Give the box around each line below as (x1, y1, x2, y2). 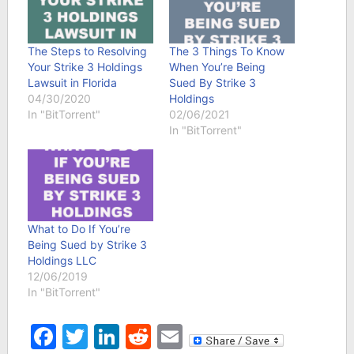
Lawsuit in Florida (27, 75, 117, 89)
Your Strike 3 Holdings (27, 59, 142, 73)
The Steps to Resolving (27, 43, 147, 58)
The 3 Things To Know (168, 43, 284, 58)
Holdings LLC (27, 253, 96, 267)
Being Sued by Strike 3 (27, 237, 147, 251)
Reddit (150, 320, 229, 352)
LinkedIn (119, 320, 220, 352)
